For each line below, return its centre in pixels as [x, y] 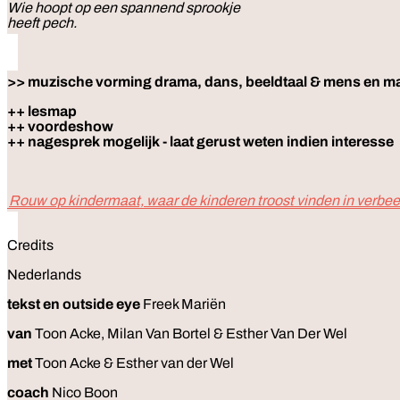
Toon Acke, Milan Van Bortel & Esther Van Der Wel [190, 333]
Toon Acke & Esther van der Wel [133, 362]
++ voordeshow [60, 126]
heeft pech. [43, 22]
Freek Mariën [183, 304]
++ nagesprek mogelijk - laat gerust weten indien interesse [202, 141]
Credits [30, 245]
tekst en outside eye [74, 304]
